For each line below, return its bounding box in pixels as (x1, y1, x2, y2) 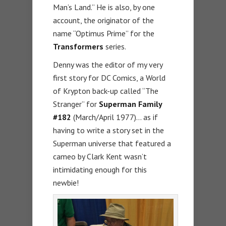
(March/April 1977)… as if (71, 112, 158, 123)
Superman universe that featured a (53, 138, 171, 149)
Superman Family (99, 99, 162, 109)
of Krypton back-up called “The (53, 86, 158, 96)
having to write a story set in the (53, 125, 164, 136)
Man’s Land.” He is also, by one (53, 2, 155, 13)
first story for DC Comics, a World (53, 73, 165, 83)
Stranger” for (53, 99, 99, 109)
